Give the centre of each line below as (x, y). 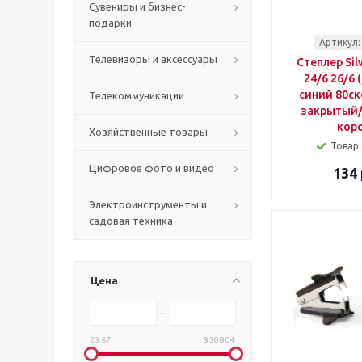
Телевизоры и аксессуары (153, 59)
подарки (110, 23)
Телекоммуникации (137, 95)
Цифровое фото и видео (152, 168)
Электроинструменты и (148, 204)
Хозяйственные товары (148, 132)
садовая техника (131, 221)
